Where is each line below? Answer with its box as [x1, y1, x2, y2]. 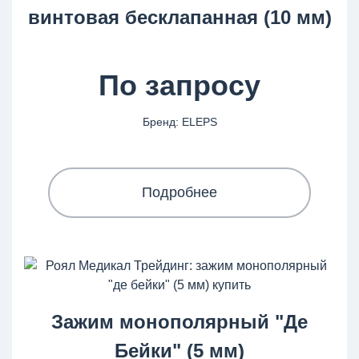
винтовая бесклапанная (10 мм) [27, 6, 332, 28]
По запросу [99, 68, 260, 102]
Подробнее [142, 184, 217, 200]
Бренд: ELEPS [142, 115, 217, 128]
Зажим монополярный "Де [51, 310, 308, 333]
